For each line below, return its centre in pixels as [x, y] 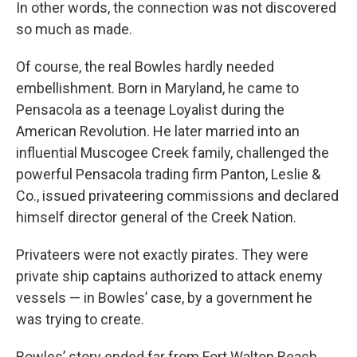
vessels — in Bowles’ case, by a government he [164, 297]
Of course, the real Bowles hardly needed [145, 66]
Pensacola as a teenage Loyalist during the [150, 109]
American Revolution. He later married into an [158, 131]
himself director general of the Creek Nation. [156, 217]
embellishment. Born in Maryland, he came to [157, 88]
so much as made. [74, 29]
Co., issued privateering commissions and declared [177, 195]
